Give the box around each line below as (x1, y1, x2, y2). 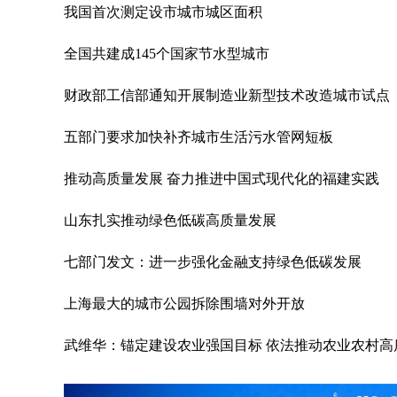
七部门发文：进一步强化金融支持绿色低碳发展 (64, 254, 362, 269)
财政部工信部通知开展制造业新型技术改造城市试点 (64, 88, 390, 103)
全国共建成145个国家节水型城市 (64, 46, 269, 61)
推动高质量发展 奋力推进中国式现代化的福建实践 (64, 171, 379, 186)
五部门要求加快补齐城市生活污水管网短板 (64, 129, 333, 144)
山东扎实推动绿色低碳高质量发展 (64, 213, 276, 228)
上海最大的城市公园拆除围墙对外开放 (64, 296, 305, 311)
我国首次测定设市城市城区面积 (64, 4, 262, 19)
